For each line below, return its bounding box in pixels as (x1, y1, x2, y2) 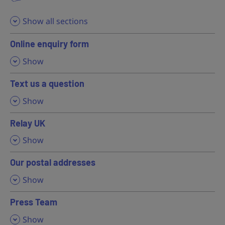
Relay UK (10, 117, 45, 129)
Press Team (10, 196, 57, 208)
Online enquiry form (10, 38, 89, 49)
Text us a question (10, 77, 84, 89)
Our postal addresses (10, 157, 95, 168)
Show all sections (23, 15, 88, 27)
